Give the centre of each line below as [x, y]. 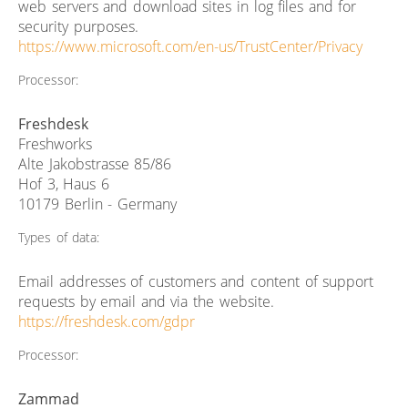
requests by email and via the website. [146, 301]
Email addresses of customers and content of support [196, 281]
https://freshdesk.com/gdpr [107, 321]
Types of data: [59, 237]
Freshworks [55, 143]
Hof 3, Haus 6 [64, 184]
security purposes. [78, 26]
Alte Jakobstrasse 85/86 [95, 163]
